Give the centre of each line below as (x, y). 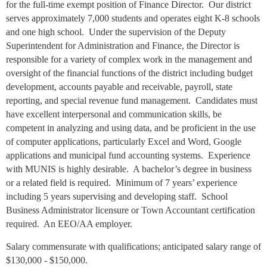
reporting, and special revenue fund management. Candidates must (132, 100)
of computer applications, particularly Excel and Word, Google (124, 141)
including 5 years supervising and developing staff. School (117, 196)
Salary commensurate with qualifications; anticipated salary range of (133, 246)
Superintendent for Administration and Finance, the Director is (123, 45)
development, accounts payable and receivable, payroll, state (119, 86)
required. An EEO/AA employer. (69, 223)
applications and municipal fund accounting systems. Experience (128, 155)
